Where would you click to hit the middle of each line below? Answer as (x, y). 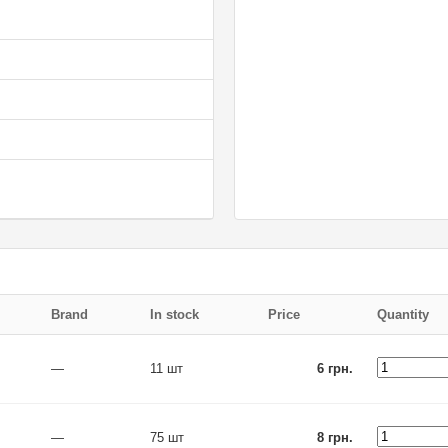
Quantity (403, 314)
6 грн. (335, 368)
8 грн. (335, 437)
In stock (174, 314)
